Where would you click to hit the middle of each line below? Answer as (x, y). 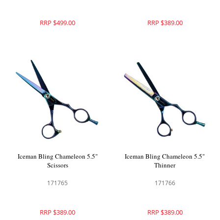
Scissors (57, 165)
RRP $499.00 (58, 22)
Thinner (165, 165)
